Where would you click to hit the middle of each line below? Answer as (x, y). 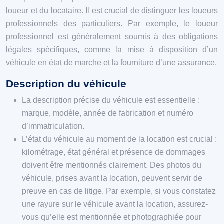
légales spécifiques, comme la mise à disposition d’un (112, 49)
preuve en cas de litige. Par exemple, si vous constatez (119, 191)
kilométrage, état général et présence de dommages (114, 152)
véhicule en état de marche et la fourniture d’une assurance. (111, 62)
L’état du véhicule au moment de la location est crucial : (119, 139)
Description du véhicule (66, 83)
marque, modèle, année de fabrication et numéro (108, 113)
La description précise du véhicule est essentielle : (111, 100)
